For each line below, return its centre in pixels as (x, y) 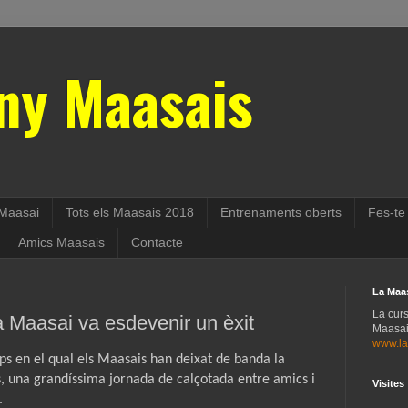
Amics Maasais (61, 243)
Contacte (157, 243)
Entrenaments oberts (281, 213)
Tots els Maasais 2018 (130, 213)
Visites (388, 383)
